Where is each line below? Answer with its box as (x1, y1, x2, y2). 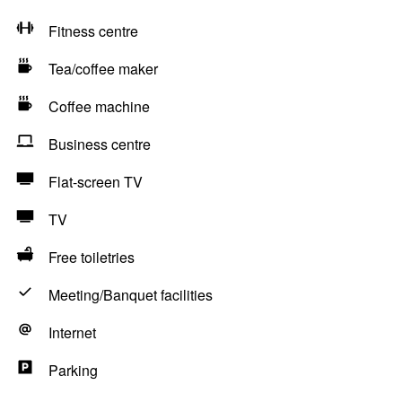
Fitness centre (48, 21, 138, 41)
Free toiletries (48, 247, 135, 267)
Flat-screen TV (48, 171, 143, 192)
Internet (48, 322, 96, 343)
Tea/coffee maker (48, 58, 158, 79)
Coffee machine (48, 96, 150, 117)
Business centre (48, 134, 151, 154)
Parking (48, 360, 98, 380)
